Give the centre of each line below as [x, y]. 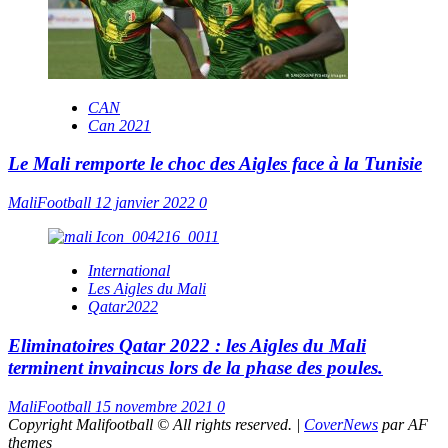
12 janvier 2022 [147, 203]
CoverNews [341, 424]
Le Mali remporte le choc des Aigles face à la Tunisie [215, 164]
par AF [403, 424]
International [129, 271]
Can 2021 [119, 125]
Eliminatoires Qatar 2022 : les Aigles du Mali [187, 345]
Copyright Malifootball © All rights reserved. [152, 424]
